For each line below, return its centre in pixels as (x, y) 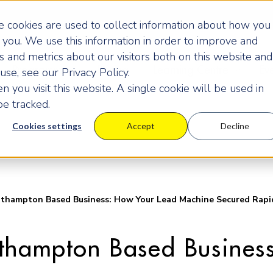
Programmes (42, 70)
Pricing (112, 70)
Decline (235, 126)
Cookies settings (47, 126)
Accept (141, 126)
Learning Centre (190, 70)
